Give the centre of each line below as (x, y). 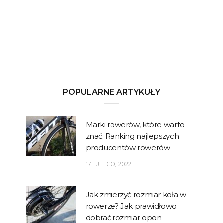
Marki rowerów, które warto (135, 124)
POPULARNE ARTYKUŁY (111, 92)
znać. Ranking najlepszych (132, 136)
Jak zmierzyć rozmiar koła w (136, 194)
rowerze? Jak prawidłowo (131, 206)
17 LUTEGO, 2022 (109, 164)
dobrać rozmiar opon (123, 217)
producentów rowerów (128, 147)
